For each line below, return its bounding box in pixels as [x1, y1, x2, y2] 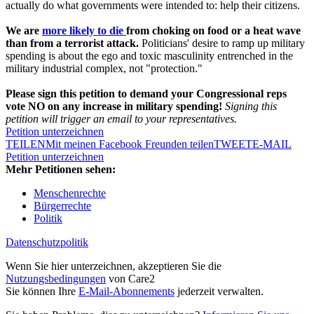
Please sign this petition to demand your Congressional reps [6, 88, 287, 100]
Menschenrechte [34, 187, 106, 200]
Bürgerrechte [34, 200, 91, 212]
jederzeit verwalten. [175, 285, 264, 298]
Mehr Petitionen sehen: [6, 163, 116, 176]
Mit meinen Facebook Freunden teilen [46, 138, 214, 151]
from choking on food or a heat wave [126, 25, 301, 37]
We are [6, 25, 42, 37]
